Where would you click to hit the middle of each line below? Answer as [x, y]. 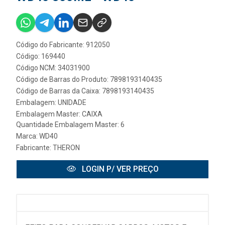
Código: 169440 [41, 57]
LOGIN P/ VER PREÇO [119, 169]
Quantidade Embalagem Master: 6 [70, 125]
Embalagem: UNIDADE [51, 103]
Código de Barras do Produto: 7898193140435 [89, 80]
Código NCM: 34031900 [53, 68]
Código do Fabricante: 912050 [63, 45]
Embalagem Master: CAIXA [59, 114]
